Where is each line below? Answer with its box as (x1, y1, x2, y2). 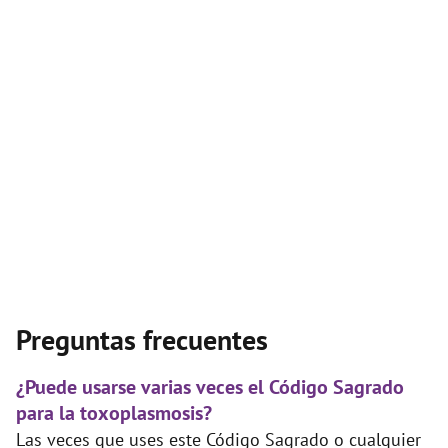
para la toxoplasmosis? (16, 400, 212, 427)
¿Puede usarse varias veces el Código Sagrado (16, 374, 404, 401)
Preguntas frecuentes (16, 321, 268, 359)
